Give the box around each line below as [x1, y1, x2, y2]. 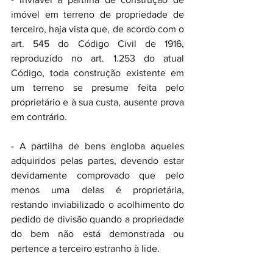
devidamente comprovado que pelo [11, 170, 184, 180]
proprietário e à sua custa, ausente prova [11, 97, 184, 107]
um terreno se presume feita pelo [11, 82, 184, 93]
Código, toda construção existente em [11, 68, 184, 78]
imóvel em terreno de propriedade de [11, 9, 184, 19]
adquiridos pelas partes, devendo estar [11, 155, 184, 166]
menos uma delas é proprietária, [11, 185, 184, 195]
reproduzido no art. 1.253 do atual [11, 53, 184, 63]
